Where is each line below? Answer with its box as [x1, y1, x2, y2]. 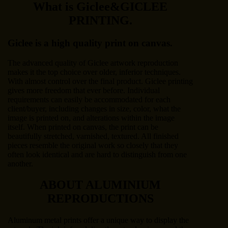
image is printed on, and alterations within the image [7, 113, 175, 122]
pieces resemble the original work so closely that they [7, 140, 178, 150]
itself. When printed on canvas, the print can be [7, 122, 158, 131]
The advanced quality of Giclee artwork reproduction [7, 58, 178, 67]
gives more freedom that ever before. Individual [7, 85, 160, 95]
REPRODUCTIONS [47, 192, 154, 206]
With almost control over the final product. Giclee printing [7, 76, 193, 85]
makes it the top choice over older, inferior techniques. [7, 67, 181, 76]
